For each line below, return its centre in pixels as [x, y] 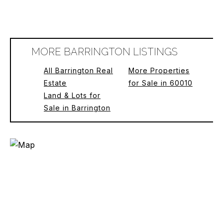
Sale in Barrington [77, 108]
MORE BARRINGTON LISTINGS [105, 52]
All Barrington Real [78, 70]
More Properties [159, 70]
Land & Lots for [72, 95]
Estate [55, 83]
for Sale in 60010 [160, 83]
